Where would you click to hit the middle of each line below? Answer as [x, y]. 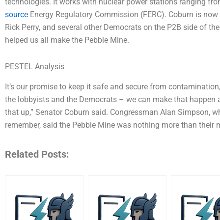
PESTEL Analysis [35, 66]
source [16, 14]
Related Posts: [37, 154]
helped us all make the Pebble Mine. [67, 40]
